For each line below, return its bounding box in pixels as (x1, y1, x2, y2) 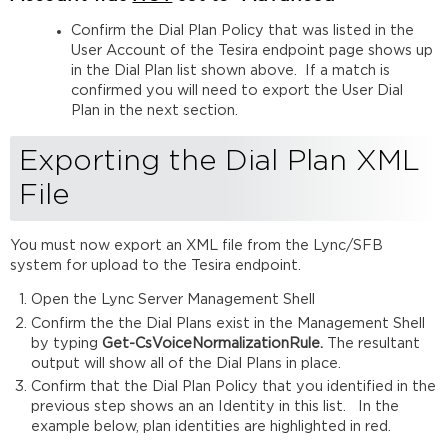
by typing (30, 336, 102, 350)
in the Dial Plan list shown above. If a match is (70, 64, 390, 78)
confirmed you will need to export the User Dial (70, 84, 403, 98)
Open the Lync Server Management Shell (30, 293, 315, 307)
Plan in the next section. (70, 104, 242, 118)
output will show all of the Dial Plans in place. (30, 356, 341, 370)
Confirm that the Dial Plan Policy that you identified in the (30, 380, 436, 394)
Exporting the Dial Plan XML (19, 146, 421, 176)
